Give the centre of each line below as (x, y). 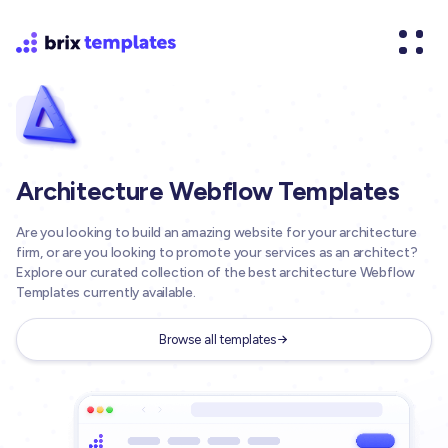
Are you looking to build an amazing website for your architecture (216, 231)
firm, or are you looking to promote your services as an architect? (217, 251)
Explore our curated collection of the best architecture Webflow (216, 271)
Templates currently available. (106, 291)
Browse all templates (217, 339)
